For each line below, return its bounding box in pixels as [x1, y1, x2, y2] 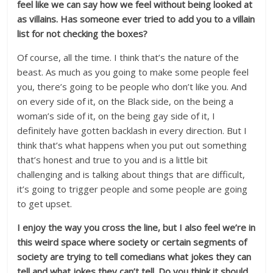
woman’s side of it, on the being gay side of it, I [17, 110, 216, 122]
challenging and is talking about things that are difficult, [17, 168, 246, 180]
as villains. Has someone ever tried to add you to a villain [17, 13, 255, 25]
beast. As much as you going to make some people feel [17, 66, 249, 78]
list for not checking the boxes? [17, 27, 148, 40]
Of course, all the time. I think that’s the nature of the [17, 51, 239, 63]
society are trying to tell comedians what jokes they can [17, 250, 252, 263]
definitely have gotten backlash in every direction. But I [17, 124, 247, 136]
